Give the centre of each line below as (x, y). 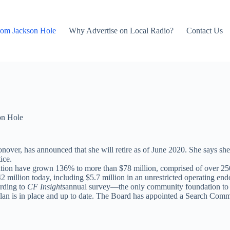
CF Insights (46, 187)
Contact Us (205, 31)
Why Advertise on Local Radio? (121, 31)
